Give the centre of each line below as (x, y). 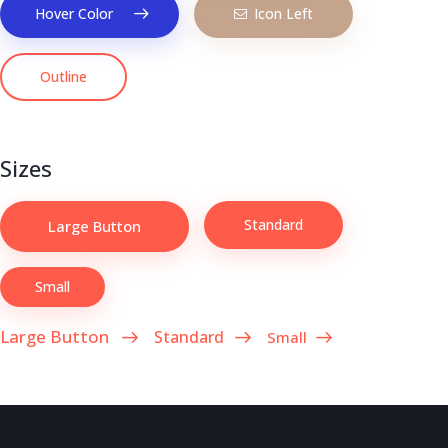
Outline (63, 77)
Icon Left (283, 14)
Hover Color (74, 14)
